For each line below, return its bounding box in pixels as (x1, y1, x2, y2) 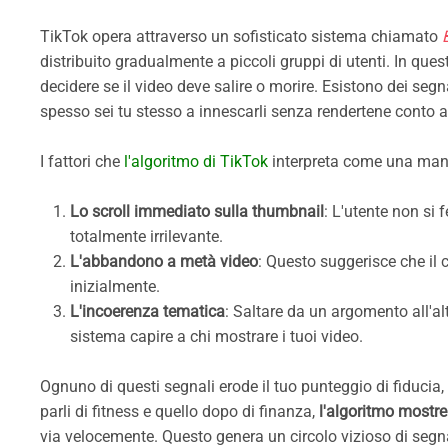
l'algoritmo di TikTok (124, 151, 272, 171)
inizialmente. (70, 276, 160, 296)
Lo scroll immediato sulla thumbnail (70, 201, 324, 221)
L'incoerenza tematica (70, 301, 225, 321)
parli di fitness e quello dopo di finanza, (40, 401, 319, 421)
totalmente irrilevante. (70, 226, 223, 246)
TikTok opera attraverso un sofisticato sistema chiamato (40, 26, 442, 46)
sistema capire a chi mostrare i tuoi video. (70, 326, 363, 346)
